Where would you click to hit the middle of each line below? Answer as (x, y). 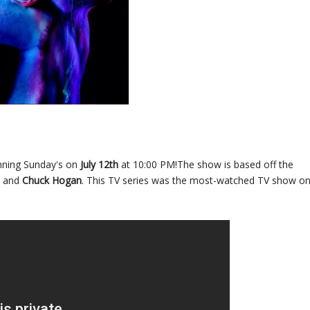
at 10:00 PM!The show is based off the (206, 164)
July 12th (99, 164)
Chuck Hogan (52, 180)
